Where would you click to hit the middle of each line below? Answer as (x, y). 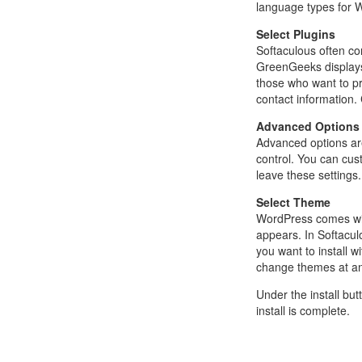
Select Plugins (295, 34)
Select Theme (293, 202)
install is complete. (303, 311)
